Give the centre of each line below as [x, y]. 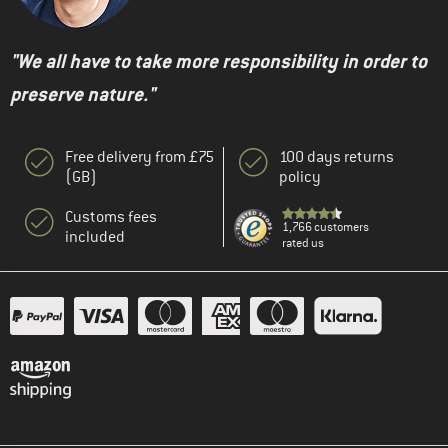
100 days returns [336, 157]
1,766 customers [325, 227]
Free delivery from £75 [139, 157]
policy [300, 177]
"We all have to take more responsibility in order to [218, 62]
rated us [303, 243]
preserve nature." [82, 95]
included [95, 237]
